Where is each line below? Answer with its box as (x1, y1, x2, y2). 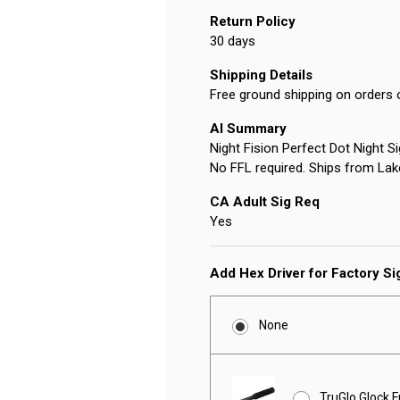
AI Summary (209, 121, 287, 137)
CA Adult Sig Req (209, 194, 320, 211)
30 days (209, 33, 255, 50)
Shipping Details (209, 67, 312, 84)
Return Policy (209, 13, 296, 30)
